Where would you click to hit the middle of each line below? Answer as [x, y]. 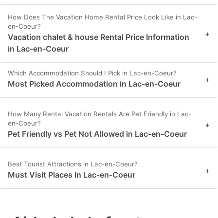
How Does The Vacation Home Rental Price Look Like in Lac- [102, 17]
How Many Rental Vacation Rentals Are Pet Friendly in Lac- [100, 114]
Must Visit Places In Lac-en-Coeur [72, 175]
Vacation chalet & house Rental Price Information [99, 37]
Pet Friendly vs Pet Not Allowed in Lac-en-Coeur [97, 134]
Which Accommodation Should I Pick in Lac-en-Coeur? [92, 73]
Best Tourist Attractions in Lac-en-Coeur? [73, 164]
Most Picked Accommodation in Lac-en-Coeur [94, 84]
